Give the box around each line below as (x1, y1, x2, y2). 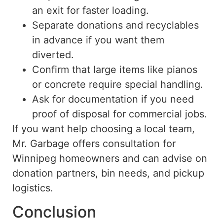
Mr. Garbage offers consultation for (12, 138, 176, 150)
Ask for (32, 93, 65, 106)
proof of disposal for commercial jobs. (32, 108, 207, 120)
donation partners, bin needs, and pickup (12, 167, 204, 180)
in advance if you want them (32, 34, 164, 46)
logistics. (12, 182, 53, 194)
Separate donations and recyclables (32, 19, 199, 32)
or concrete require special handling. (32, 78, 203, 91)
